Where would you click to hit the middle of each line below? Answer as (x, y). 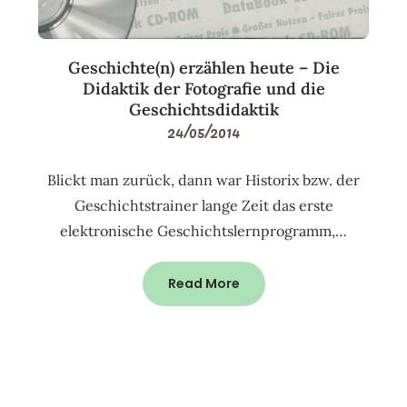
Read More (203, 284)
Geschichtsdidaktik (203, 110)
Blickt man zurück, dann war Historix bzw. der (203, 180)
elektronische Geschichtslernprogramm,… (203, 231)
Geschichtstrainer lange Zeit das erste (203, 206)
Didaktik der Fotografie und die (203, 89)
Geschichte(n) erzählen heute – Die (203, 68)
